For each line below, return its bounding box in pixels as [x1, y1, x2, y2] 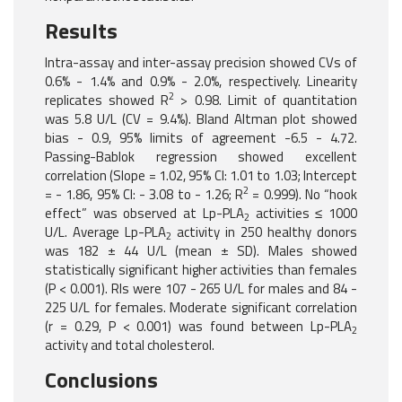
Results [45, 14, 118, 48]
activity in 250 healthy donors [171, 222, 357, 243]
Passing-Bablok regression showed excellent [45, 146, 357, 168]
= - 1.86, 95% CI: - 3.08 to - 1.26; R [45, 184, 244, 205]
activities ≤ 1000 [249, 203, 358, 224]
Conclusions [45, 363, 158, 397]
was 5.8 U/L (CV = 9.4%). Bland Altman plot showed [45, 109, 357, 130]
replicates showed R [45, 90, 170, 111]
